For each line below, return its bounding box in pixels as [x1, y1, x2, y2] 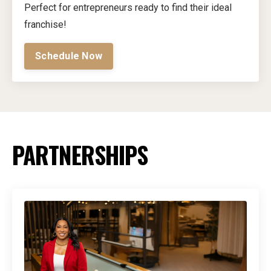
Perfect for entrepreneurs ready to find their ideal [24, 2, 232, 14]
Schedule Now [35, 50, 102, 62]
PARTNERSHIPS [12, 137, 148, 172]
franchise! [24, 19, 67, 31]
